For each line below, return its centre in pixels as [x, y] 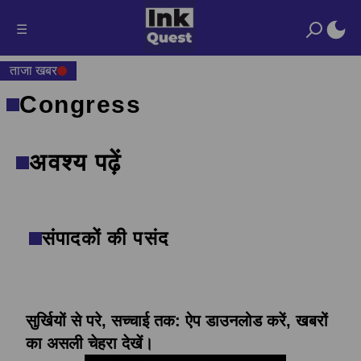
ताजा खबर [33, 71]
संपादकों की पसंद [105, 238]
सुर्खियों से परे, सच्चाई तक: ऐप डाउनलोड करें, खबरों [177, 321]
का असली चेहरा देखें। [89, 343]
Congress [80, 104]
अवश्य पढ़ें [75, 162]
